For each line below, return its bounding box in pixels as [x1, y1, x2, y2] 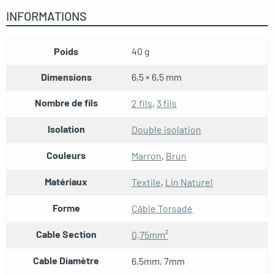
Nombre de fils [34, 97, 98, 109]
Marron [131, 150, 161, 162]
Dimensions [40, 71, 92, 83]
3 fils [157, 97, 177, 109]
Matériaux [45, 176, 87, 188]
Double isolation [131, 124, 201, 136]
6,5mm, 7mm [131, 255, 185, 267]
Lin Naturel [165, 176, 213, 188]
